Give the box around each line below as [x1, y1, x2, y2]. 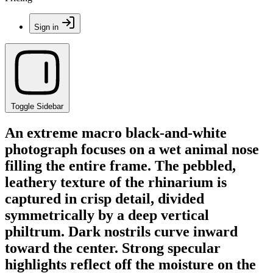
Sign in [34, 23, 58, 32]
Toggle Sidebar [11, 102, 63, 111]
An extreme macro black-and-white [5, 124, 227, 141]
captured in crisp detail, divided [5, 190, 204, 207]
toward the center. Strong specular [5, 239, 221, 256]
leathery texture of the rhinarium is [5, 174, 227, 190]
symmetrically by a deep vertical [5, 207, 209, 223]
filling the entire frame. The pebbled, [5, 157, 236, 174]
